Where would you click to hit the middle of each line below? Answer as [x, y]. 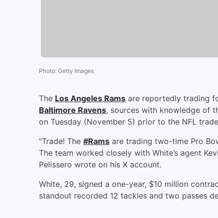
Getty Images [76, 71]
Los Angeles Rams [90, 98]
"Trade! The [61, 141]
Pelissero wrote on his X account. [100, 164]
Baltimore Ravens [73, 110]
